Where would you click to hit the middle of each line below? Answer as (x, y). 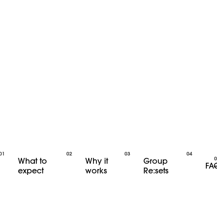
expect (31, 170)
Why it (97, 161)
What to (32, 161)
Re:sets (156, 170)
